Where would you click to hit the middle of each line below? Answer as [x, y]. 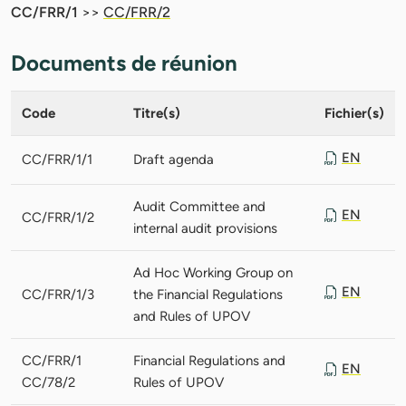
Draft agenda [174, 159]
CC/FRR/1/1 [57, 159]
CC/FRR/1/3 [58, 294]
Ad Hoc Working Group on [213, 272]
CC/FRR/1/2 [58, 217]
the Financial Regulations [208, 294]
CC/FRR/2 [137, 12]
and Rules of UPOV [192, 316]
